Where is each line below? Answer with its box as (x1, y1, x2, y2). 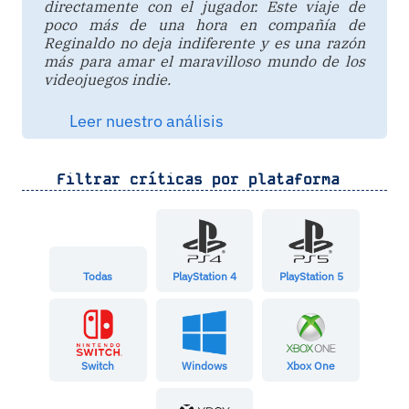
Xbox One (287, 359, 336, 373)
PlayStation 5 (278, 269, 343, 284)
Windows (181, 359, 227, 373)
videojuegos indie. (44, 69, 171, 89)
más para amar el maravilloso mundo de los (44, 51, 365, 70)
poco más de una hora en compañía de (44, 15, 365, 34)
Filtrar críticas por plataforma (47, 169, 340, 189)
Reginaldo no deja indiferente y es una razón (44, 33, 365, 52)
